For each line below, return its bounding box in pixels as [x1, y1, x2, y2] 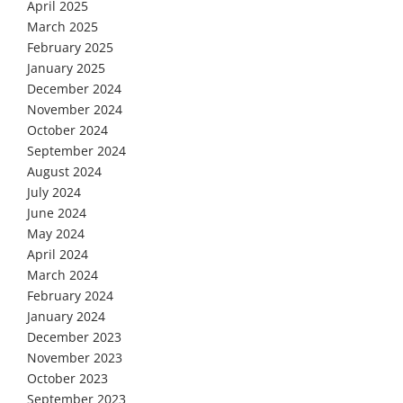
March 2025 [27, 18, 98, 35]
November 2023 [27, 349, 122, 366]
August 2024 [27, 163, 102, 180]
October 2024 [27, 121, 108, 139]
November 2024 [27, 101, 122, 118]
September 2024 [27, 142, 126, 159]
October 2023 [27, 370, 108, 387]
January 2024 [27, 308, 105, 325]
